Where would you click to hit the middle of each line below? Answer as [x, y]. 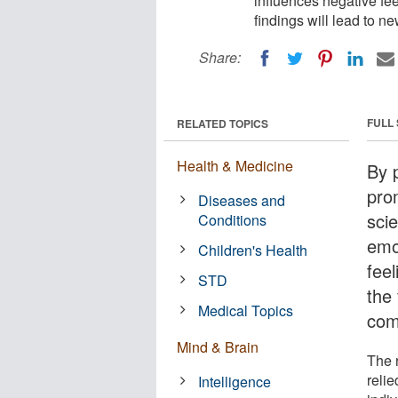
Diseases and [242, 200]
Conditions [233, 219]
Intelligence [235, 381]
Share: [220, 57]
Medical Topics [246, 310]
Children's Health [253, 250]
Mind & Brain [218, 346]
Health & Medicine [235, 165]
